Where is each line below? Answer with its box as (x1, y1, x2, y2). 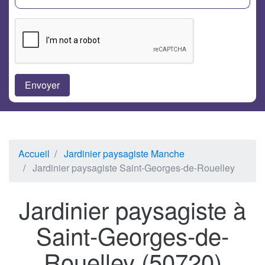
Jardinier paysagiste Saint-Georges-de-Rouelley (33, 161, 235, 175)
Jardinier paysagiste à (19, 192, 246, 227)
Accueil (18, 147, 50, 161)
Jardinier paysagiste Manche (64, 147, 185, 161)
